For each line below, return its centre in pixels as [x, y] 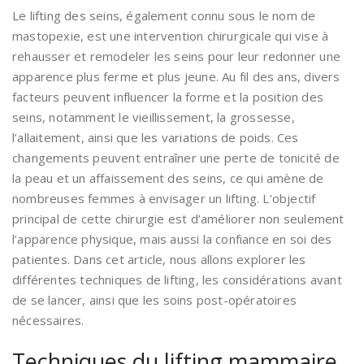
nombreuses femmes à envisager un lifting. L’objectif [164, 199]
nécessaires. [48, 321]
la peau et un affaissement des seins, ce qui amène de [168, 178]
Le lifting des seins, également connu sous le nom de [164, 16]
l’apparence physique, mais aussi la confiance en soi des [172, 239]
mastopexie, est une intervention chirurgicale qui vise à [171, 36]
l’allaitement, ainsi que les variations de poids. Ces [156, 138]
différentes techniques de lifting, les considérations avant [177, 280]
